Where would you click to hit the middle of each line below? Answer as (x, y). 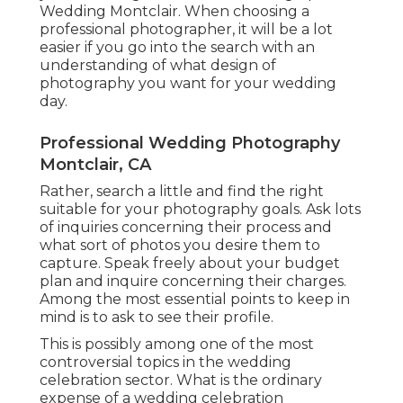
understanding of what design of (158, 65)
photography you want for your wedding (188, 83)
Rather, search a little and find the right (182, 191)
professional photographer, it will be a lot (186, 29)
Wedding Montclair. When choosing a (175, 11)
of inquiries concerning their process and (186, 227)
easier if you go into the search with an (177, 47)
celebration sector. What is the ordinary (181, 380)
